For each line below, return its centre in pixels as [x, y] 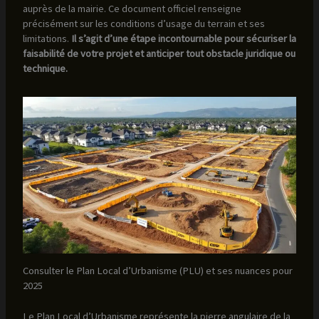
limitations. [46, 38]
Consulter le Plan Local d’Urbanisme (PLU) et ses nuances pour [157, 271]
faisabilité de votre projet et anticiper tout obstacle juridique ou [159, 53]
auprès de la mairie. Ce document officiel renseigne [132, 8]
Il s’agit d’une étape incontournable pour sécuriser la [182, 38]
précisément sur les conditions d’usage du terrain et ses [143, 23]
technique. [45, 68]
